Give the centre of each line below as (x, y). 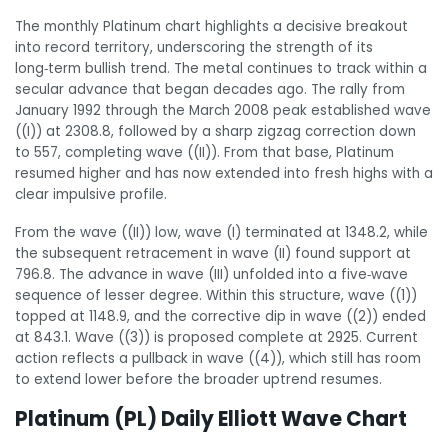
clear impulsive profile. (91, 195)
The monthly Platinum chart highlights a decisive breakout (211, 27)
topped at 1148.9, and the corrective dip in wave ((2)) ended (220, 317)
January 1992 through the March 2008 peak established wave (223, 111)
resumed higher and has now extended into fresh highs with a (224, 174)
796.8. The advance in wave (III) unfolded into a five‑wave (211, 275)
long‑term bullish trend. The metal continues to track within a (221, 69)
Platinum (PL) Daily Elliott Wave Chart (211, 418)
